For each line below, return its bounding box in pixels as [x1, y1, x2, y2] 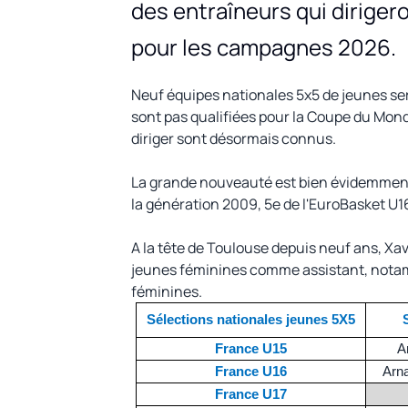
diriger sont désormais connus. [131, 127, 336, 148]
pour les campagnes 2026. [131, 31, 396, 62]
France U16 [214, 362, 287, 379]
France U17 [214, 385, 287, 402]
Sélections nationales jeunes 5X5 [146, 311, 355, 327]
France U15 [214, 340, 287, 356]
